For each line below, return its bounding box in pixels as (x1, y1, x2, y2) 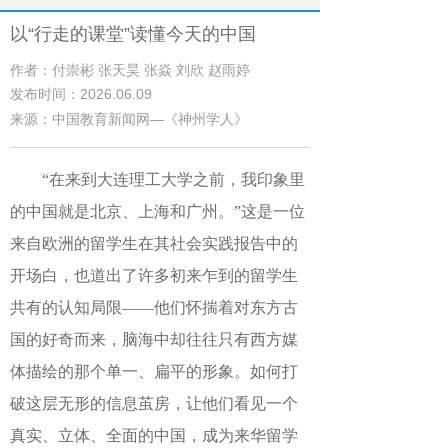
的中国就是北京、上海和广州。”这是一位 (10, 203, 305, 220)
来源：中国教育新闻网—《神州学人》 (10, 111, 248, 127)
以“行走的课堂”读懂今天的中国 (10, 24, 256, 44)
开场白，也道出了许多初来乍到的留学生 (10, 267, 298, 284)
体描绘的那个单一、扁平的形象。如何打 (10, 363, 298, 380)
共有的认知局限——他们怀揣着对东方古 (10, 299, 298, 316)
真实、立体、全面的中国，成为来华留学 (10, 427, 298, 444)
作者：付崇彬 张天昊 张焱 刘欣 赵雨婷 (10, 62, 250, 78)
